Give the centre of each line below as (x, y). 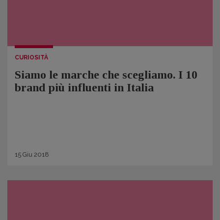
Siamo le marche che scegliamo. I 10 (106, 75)
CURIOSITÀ (31, 57)
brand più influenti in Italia (84, 87)
